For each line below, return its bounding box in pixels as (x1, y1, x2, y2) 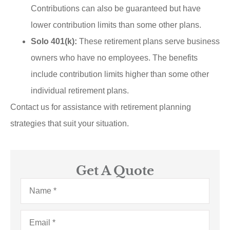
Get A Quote (76, 163, 154, 178)
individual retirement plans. (31, 86, 129, 95)
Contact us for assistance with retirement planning (10, 103, 191, 112)
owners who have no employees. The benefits (31, 53, 198, 63)
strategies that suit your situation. (10, 119, 129, 128)
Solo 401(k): (31, 37, 77, 46)
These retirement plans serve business (77, 37, 220, 46)
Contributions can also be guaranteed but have (31, 4, 201, 13)
